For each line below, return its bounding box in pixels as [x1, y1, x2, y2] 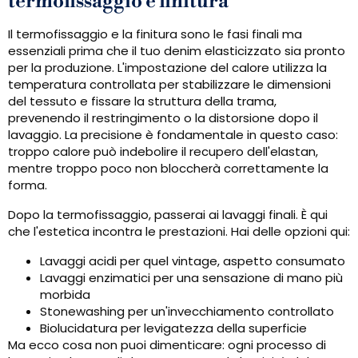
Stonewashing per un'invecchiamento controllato [40, 303, 334, 320]
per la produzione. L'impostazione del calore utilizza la [8, 59, 327, 77]
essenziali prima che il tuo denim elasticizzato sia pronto [8, 42, 345, 60]
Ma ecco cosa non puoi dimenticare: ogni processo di [8, 336, 326, 354]
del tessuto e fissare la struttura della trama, [8, 93, 276, 110]
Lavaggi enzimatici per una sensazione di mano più [40, 269, 343, 287]
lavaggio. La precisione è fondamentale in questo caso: [8, 126, 338, 144]
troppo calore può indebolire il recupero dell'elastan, [8, 143, 318, 161]
